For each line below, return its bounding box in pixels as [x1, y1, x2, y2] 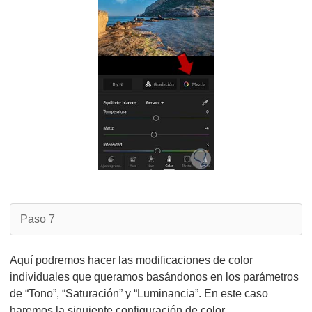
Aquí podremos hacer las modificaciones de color [10, 254, 253, 266]
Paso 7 [20, 213, 55, 225]
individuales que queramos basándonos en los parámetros [10, 271, 299, 283]
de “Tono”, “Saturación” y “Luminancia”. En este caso [10, 288, 268, 299]
